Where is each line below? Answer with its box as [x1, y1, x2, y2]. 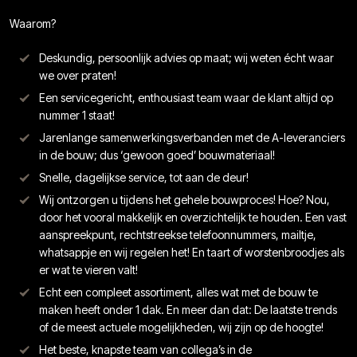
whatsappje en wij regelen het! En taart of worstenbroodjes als [39, 245, 344, 260]
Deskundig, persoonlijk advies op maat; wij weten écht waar [39, 51, 334, 65]
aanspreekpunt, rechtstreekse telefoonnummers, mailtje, [39, 228, 316, 242]
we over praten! [39, 69, 116, 83]
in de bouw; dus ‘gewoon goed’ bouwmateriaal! [39, 148, 275, 163]
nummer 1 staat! [39, 108, 115, 123]
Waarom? [10, 17, 56, 31]
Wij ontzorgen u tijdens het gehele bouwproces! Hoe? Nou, [39, 193, 330, 207]
